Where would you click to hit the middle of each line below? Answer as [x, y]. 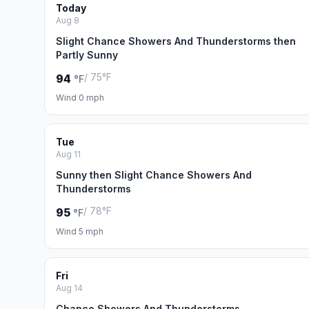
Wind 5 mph [80, 231]
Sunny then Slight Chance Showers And [154, 175]
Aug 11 [68, 154]
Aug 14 [69, 288]
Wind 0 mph [80, 98]
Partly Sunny [87, 55]
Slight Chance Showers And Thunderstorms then [176, 41]
